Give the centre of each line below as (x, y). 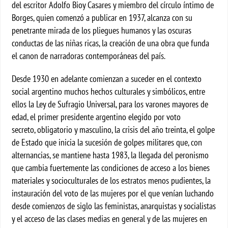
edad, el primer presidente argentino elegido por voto (96, 117)
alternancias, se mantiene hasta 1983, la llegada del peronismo (110, 155)
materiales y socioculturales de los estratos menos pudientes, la (111, 180)
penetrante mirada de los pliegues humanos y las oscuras (102, 30)
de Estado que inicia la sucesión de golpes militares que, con (107, 142)
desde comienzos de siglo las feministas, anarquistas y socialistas (114, 206)
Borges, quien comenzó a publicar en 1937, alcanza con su (102, 18)
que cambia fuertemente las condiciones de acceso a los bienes (111, 168)
